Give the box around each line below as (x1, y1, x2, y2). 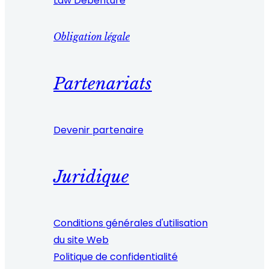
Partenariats (53, 73, 152, 94)
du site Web (53, 233, 109, 247)
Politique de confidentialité (53, 250, 178, 264)
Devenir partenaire (53, 122, 144, 137)
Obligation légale (53, 31, 130, 43)
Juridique (53, 166, 129, 187)
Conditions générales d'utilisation (53, 216, 208, 231)
